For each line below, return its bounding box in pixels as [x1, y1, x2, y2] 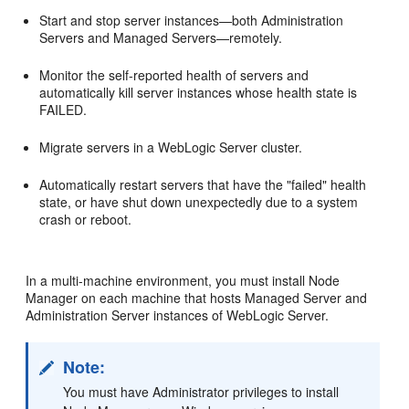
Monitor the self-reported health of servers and [39, 65, 309, 84]
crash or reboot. [39, 209, 132, 228]
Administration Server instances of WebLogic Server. [26, 305, 330, 324]
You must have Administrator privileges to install [63, 382, 340, 401]
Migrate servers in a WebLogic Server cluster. [39, 137, 303, 156]
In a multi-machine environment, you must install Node [26, 270, 341, 289]
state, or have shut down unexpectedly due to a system [39, 192, 359, 211]
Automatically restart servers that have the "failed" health [39, 174, 367, 194]
